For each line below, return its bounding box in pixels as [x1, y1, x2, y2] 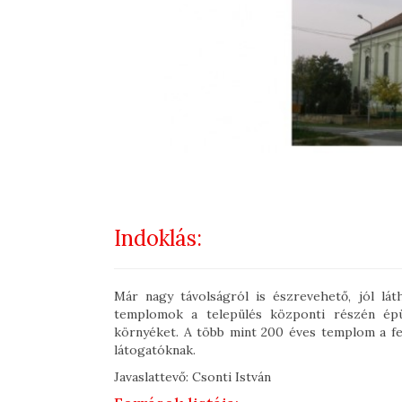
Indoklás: [114, 223, 202, 252]
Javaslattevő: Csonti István [114, 368, 275, 385]
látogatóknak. [114, 341, 196, 358]
